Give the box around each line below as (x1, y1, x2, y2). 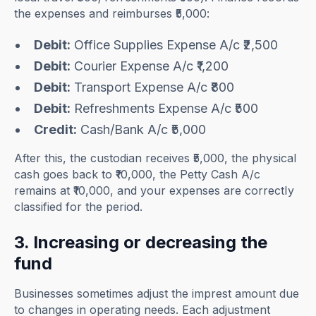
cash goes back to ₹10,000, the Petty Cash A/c (14, 167, 261, 182)
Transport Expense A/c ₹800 (71, 80, 235, 95)
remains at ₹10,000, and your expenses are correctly (14, 183, 294, 198)
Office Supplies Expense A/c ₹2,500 (71, 37, 279, 53)
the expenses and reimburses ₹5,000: (14, 6, 210, 21)
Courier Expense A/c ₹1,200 (71, 59, 229, 74)
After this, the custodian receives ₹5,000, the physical (14, 151, 296, 166)
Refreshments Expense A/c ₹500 (71, 101, 259, 116)
